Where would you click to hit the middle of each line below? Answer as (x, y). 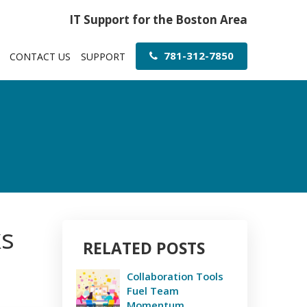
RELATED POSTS (144, 248)
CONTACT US (40, 57)
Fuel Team (153, 291)
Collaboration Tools (175, 276)
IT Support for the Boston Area (158, 20)
